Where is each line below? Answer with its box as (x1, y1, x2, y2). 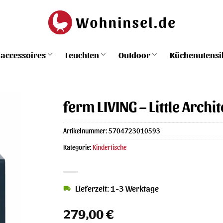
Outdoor (118, 49, 150, 60)
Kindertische (93, 142, 126, 151)
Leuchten (65, 49, 99, 60)
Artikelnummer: (63, 126, 109, 135)
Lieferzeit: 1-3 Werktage (75, 183, 159, 194)
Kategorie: (63, 142, 93, 151)
